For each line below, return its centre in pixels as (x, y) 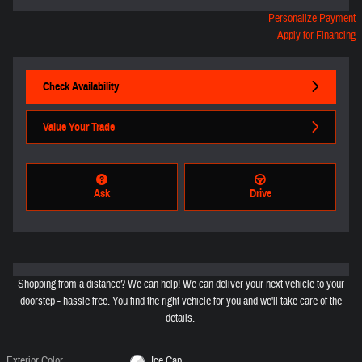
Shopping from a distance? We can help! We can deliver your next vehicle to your (181, 285)
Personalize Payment (312, 18)
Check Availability (81, 86)
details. (181, 319)
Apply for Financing (316, 35)
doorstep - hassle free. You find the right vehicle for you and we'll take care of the (181, 302)
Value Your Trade (79, 127)
